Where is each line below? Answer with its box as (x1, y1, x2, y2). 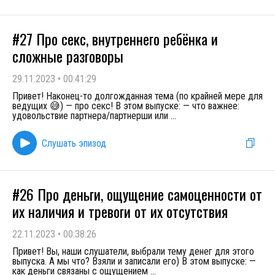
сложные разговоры (12, 45, 123, 67)
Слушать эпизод (42, 137, 106, 149)
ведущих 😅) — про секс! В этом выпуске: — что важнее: (12, 100, 239, 112)
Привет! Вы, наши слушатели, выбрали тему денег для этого (12, 246, 254, 257)
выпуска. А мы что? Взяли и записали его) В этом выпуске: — (12, 255, 256, 267)
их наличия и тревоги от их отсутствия (12, 200, 228, 222)
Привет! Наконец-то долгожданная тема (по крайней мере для (12, 90, 263, 102)
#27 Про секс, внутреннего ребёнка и (12, 28, 218, 50)
